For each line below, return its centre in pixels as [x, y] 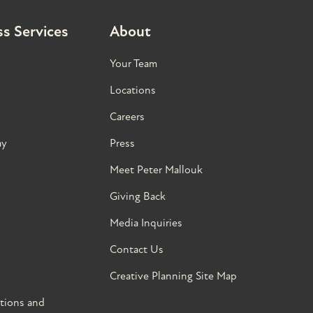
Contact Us [136, 249]
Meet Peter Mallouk [156, 170]
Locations [132, 90]
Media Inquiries [146, 223]
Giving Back [137, 196]
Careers [127, 117]
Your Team [133, 64]
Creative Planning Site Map [173, 276]
